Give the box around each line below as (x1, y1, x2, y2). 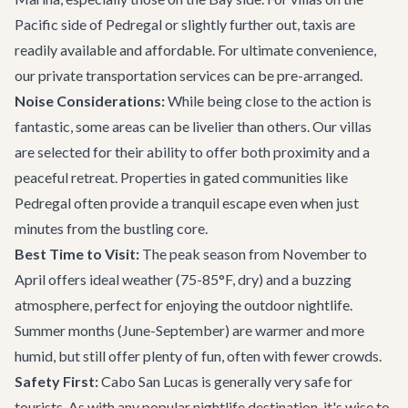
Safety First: (15, 372, 98, 390)
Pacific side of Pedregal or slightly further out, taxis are (15, 15, 355, 33)
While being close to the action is (165, 92, 372, 109)
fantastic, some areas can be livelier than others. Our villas (15, 117, 372, 135)
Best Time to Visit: (15, 245, 139, 262)
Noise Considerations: (15, 92, 165, 109)
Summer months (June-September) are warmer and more (15, 321, 364, 339)
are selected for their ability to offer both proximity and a (15, 143, 370, 160)
